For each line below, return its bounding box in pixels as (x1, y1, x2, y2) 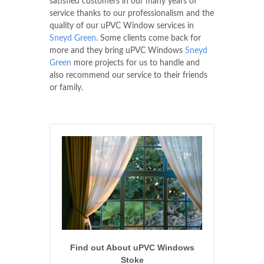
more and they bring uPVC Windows (49, 47, 185, 55)
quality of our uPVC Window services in (49, 22, 194, 30)
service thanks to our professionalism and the (49, 9, 214, 18)
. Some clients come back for (96, 34, 201, 42)
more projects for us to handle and (71, 59, 200, 67)
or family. (49, 84, 83, 92)
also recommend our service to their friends (49, 71, 207, 80)
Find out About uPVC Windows (70, 242, 194, 252)
